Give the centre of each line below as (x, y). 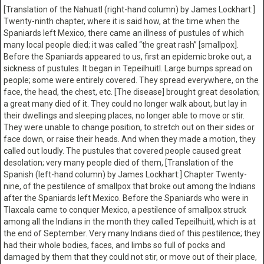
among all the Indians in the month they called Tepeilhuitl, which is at (130, 221)
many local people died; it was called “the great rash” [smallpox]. (121, 44)
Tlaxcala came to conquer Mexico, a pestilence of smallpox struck (125, 209)
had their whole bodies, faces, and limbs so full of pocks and (114, 245)
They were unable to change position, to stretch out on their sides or (129, 127)
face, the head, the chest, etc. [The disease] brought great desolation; (132, 92)
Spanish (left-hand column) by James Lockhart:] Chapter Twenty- (125, 174)
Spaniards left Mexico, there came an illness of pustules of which (124, 33)
